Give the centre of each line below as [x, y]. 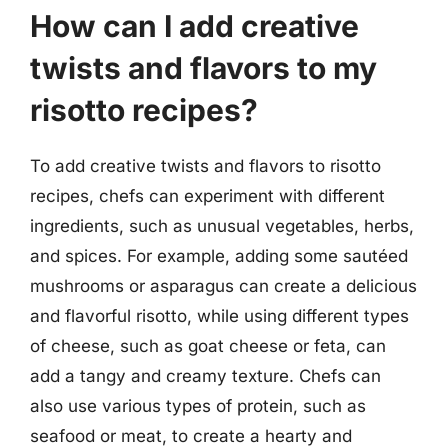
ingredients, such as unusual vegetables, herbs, [222, 226]
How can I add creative [194, 26]
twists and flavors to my [203, 68]
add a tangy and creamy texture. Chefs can [205, 376]
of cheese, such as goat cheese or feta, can [208, 346]
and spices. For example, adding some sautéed [219, 256]
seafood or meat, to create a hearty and [191, 436]
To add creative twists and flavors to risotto [205, 166]
